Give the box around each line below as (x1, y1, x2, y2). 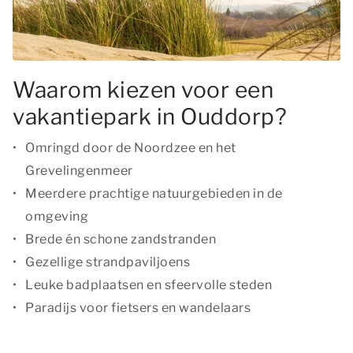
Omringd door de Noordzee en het (25, 140, 236, 155)
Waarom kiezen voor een (13, 76, 273, 103)
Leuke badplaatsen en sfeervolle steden (25, 277, 272, 292)
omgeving (25, 209, 88, 224)
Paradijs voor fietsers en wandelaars (25, 300, 251, 315)
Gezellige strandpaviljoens (25, 255, 190, 269)
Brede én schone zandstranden (25, 232, 216, 247)
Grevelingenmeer (25, 163, 133, 178)
